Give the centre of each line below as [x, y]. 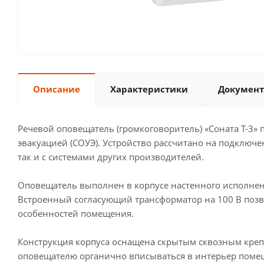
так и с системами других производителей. [111, 157]
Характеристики [149, 89]
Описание [57, 89]
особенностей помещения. [76, 213]
